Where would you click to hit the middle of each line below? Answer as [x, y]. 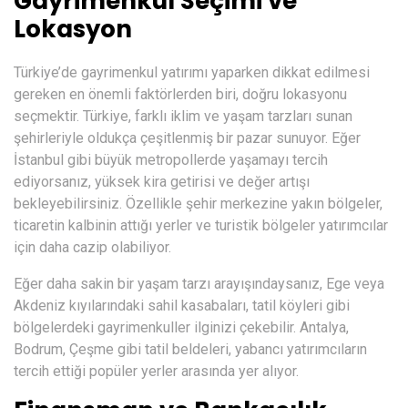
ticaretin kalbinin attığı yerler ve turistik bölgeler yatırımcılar [201, 225]
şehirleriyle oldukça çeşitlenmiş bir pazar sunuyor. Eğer [187, 138]
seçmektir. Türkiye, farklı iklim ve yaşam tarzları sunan [183, 116]
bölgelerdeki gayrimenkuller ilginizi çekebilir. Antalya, [181, 327]
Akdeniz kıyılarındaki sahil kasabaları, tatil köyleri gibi [182, 305]
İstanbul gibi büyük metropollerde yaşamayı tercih [171, 159]
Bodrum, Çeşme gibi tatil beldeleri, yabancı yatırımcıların [190, 349]
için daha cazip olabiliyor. [92, 247]
